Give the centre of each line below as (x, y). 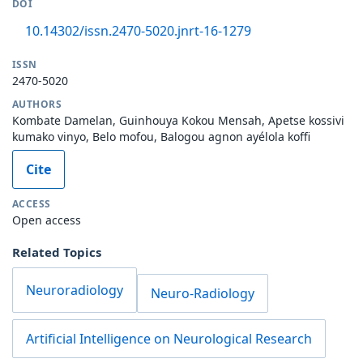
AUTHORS (37, 104)
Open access (47, 220)
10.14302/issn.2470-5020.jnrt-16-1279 (138, 30)
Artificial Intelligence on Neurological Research (169, 338)
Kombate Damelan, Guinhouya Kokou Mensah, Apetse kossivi (178, 120)
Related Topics (57, 252)
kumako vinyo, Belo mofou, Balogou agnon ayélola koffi (161, 136)
